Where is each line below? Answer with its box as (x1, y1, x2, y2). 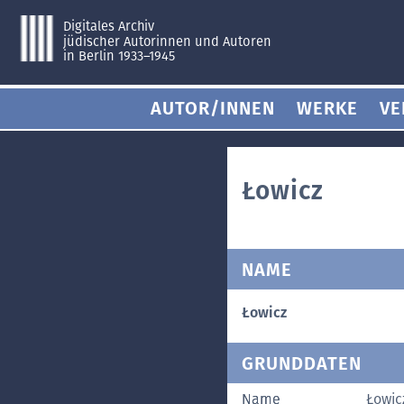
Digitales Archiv (62, 17, 155, 34)
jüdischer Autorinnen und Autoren (61, 32, 272, 50)
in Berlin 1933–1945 (62, 48, 176, 65)
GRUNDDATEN (242, 352, 362, 374)
